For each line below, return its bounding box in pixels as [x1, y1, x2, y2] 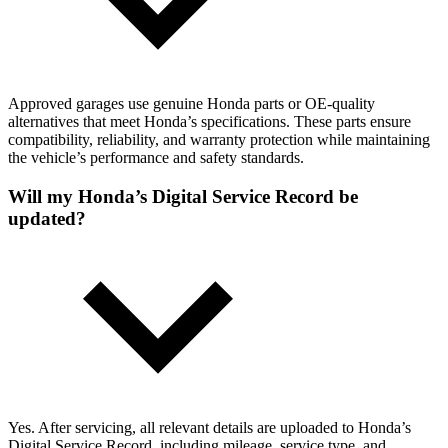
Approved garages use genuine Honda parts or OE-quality [8, 95, 375, 113]
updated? [8, 207, 86, 229]
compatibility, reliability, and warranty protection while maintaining [8, 131, 430, 149]
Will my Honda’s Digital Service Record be [8, 185, 358, 207]
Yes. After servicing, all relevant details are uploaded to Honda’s [8, 418, 411, 436]
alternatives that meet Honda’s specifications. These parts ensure [8, 113, 411, 131]
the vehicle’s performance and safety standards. [8, 149, 304, 167]
